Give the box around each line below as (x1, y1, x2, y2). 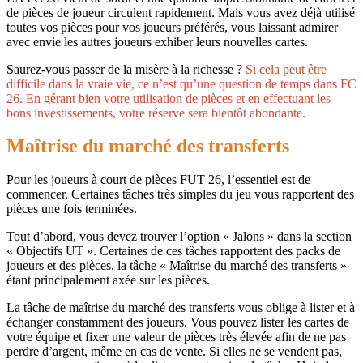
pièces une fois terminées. (6, 202, 137, 216)
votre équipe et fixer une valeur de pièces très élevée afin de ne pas (6, 330, 346, 344)
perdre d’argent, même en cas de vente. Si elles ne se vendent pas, (6, 344, 342, 358)
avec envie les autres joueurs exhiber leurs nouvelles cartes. (6, 34, 308, 49)
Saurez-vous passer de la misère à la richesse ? (6, 62, 246, 76)
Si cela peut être (246, 62, 327, 76)
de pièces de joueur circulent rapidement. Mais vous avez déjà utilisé (6, 5, 355, 19)
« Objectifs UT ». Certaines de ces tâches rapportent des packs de (6, 244, 340, 258)
